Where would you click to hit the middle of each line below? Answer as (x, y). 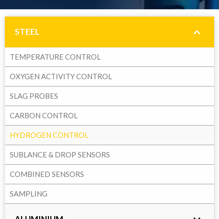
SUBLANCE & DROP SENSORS (60, 154)
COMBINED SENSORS (47, 174)
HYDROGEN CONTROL (49, 135)
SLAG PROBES (34, 96)
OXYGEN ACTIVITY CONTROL (61, 76)
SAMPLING (29, 194)
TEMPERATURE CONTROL (55, 57)
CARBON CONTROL (44, 115)
